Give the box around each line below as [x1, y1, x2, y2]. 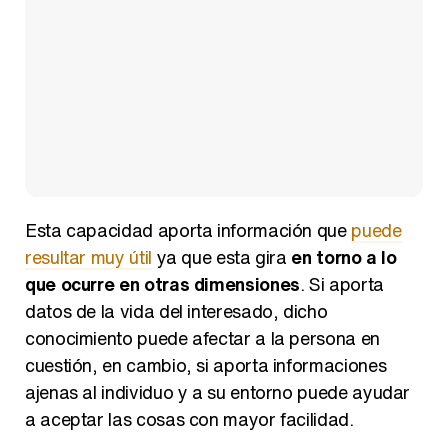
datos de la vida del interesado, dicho [25, 298, 328, 324]
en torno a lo [291, 244, 397, 270]
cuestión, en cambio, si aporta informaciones [25, 352, 387, 378]
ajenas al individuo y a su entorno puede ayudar [25, 379, 411, 405]
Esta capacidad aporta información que [25, 217, 352, 243]
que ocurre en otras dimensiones [25, 271, 300, 297]
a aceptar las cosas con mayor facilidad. [25, 406, 354, 432]
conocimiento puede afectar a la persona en [25, 325, 380, 351]
